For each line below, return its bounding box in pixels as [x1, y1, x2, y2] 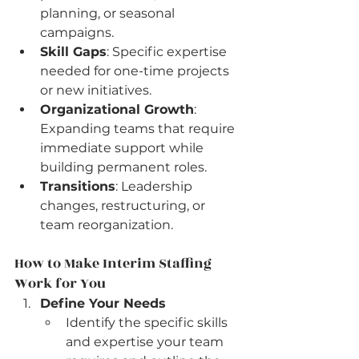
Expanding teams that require [40, 121, 238, 137]
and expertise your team [66, 334, 227, 350]
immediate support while [40, 140, 207, 156]
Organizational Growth [40, 102, 194, 118]
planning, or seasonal [40, 6, 178, 22]
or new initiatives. [40, 83, 151, 99]
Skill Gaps [40, 44, 107, 60]
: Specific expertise [107, 44, 230, 60]
